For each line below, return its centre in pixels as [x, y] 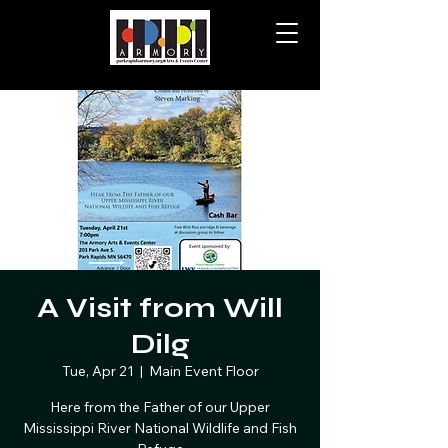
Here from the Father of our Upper [160, 407]
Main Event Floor [203, 371]
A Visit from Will [160, 308]
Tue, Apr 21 [97, 371]
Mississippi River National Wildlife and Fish [160, 428]
